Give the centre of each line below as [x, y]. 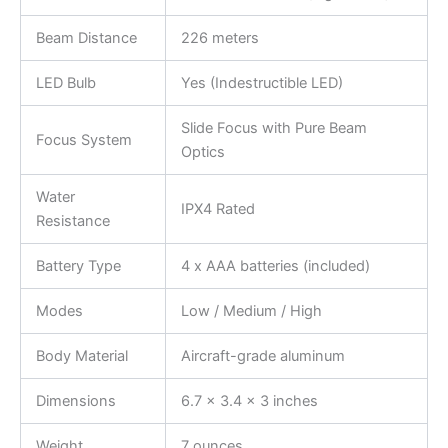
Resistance [72, 221]
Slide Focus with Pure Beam [273, 128]
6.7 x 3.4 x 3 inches [249, 401]
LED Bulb [65, 83]
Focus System [83, 140]
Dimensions [75, 401]
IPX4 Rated [217, 209]
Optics [202, 152]
